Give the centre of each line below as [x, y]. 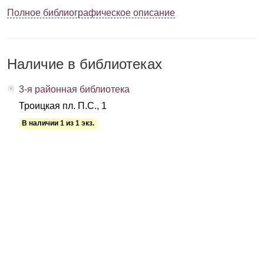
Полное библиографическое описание [91, 13]
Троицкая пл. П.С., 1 [63, 106]
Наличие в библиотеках [85, 64]
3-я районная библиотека [74, 89]
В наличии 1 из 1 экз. [58, 123]
